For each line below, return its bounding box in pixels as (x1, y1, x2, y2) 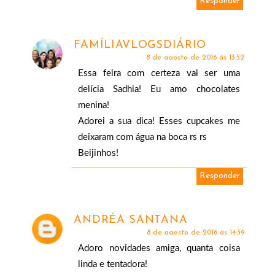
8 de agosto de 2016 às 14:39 (146, 229, 244, 237)
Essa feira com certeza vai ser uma (78, 69, 240, 79)
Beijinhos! (78, 149, 119, 158)
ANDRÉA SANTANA (74, 214, 188, 227)
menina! (78, 101, 110, 110)
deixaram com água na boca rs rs (78, 133, 207, 142)
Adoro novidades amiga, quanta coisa (78, 244, 240, 254)
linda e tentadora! (78, 260, 148, 269)
